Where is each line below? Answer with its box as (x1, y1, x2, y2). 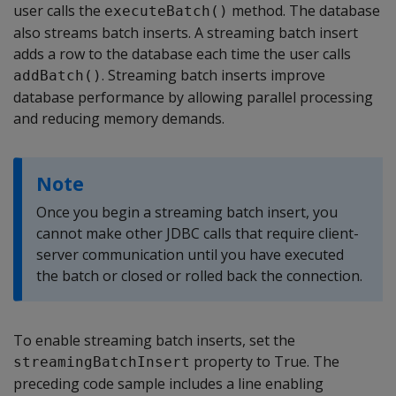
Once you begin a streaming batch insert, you (36, 202, 338, 222)
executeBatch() (104, 3, 228, 19)
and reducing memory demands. (13, 109, 225, 128)
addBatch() (13, 67, 102, 84)
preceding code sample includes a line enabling (13, 374, 324, 393)
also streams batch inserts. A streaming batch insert (13, 23, 358, 42)
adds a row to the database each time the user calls (13, 44, 351, 64)
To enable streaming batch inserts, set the (13, 331, 295, 350)
